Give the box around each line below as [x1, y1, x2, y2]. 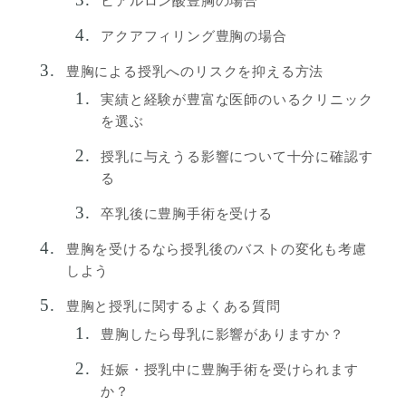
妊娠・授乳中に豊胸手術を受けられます [101, 362, 359, 378]
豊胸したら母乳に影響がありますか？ [101, 327, 344, 343]
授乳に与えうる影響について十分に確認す [101, 150, 373, 165]
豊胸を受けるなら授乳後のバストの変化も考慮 [65, 242, 367, 257]
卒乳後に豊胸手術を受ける [101, 207, 273, 222]
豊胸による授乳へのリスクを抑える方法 [65, 64, 324, 80]
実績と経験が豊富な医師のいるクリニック [101, 92, 373, 108]
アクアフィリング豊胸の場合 [101, 29, 287, 44]
